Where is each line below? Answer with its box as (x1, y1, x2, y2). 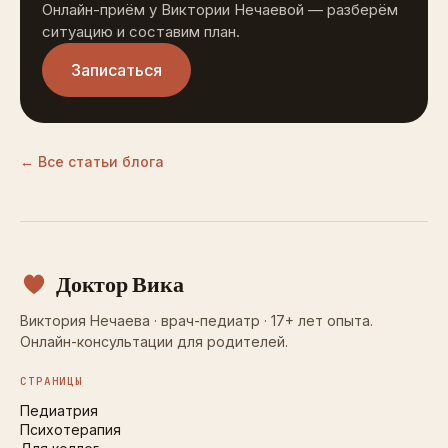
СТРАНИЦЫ (20, 374, 84, 388)
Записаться (71, 60, 162, 80)
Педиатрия (20, 402, 98, 419)
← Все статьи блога (20, 153, 164, 170)
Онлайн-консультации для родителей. (20, 333, 288, 350)
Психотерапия (20, 421, 121, 438)
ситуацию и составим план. (42, 22, 240, 41)
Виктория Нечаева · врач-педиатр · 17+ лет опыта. (20, 312, 373, 329)
